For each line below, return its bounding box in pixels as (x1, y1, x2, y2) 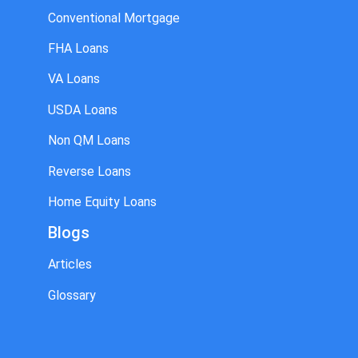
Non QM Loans (48, 133, 130, 149)
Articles (48, 257, 92, 272)
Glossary (48, 287, 96, 303)
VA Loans (48, 71, 100, 87)
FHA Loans (48, 41, 109, 57)
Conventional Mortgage (48, 10, 180, 26)
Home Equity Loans (48, 194, 157, 209)
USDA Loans (48, 101, 117, 117)
